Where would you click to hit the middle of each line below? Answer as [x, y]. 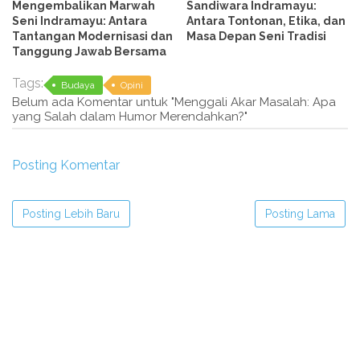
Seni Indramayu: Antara [80, 20]
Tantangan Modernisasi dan [92, 36]
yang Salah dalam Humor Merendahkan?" [130, 116]
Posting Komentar [66, 165]
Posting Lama [300, 213]
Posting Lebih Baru [71, 213]
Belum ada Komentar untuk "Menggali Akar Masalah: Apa [174, 102]
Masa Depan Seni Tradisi [257, 36]
